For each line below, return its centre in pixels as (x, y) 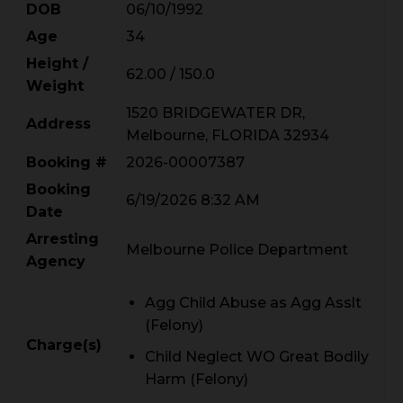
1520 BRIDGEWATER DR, (215, 113)
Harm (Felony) (197, 379)
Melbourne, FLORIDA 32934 (228, 135)
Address (58, 124)
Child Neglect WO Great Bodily (257, 357)
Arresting (63, 239)
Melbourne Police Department (237, 250)
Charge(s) (64, 345)
